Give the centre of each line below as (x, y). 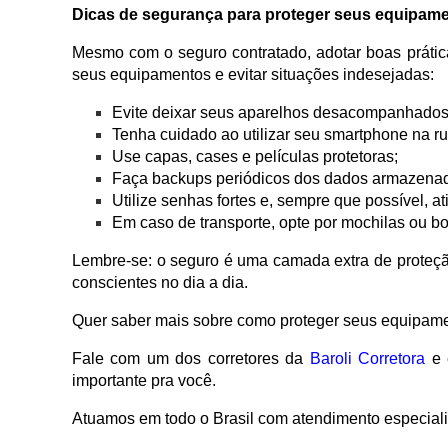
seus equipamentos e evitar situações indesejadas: (253, 75)
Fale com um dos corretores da (191, 359)
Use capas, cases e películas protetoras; (255, 157)
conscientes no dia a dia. (160, 283)
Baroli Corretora (367, 359)
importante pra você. (144, 381)
